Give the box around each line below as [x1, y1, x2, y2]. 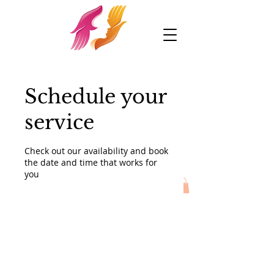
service [24, 110, 94, 135]
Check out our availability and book [24, 145, 168, 157]
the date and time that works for [24, 157, 157, 169]
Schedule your [24, 84, 166, 109]
